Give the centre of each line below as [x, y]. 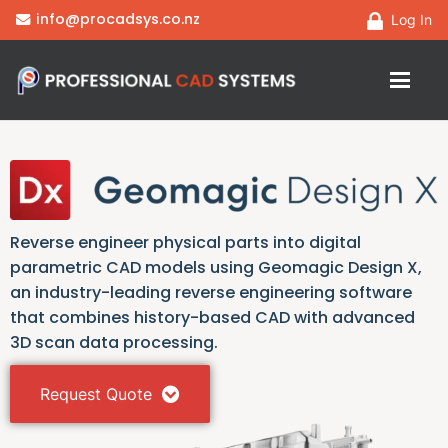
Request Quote [96, 394]
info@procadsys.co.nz [117, 19]
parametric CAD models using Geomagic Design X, [216, 268]
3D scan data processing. [114, 343]
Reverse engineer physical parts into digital [185, 243]
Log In [411, 19]
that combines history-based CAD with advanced [212, 318]
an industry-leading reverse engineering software [211, 293]
